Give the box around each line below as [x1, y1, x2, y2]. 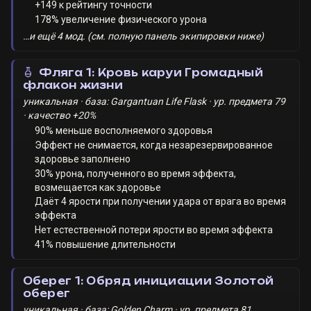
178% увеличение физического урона [35, 13, 208, 25]
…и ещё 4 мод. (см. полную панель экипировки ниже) [22, 30, 264, 42]
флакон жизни [22, 78, 124, 92]
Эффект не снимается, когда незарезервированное [35, 139, 274, 151]
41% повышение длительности [35, 238, 176, 250]
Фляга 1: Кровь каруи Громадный [36, 66, 263, 79]
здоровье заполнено [35, 153, 131, 165]
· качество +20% [22, 109, 96, 121]
